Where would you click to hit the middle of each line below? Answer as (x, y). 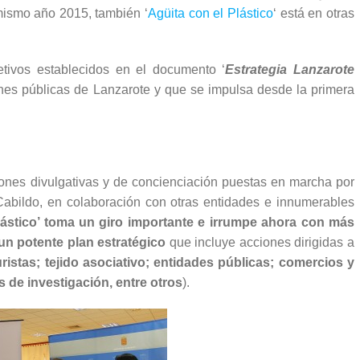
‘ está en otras (314, 14)
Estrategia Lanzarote (290, 70)
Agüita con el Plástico (211, 14)
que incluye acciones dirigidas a (262, 243)
